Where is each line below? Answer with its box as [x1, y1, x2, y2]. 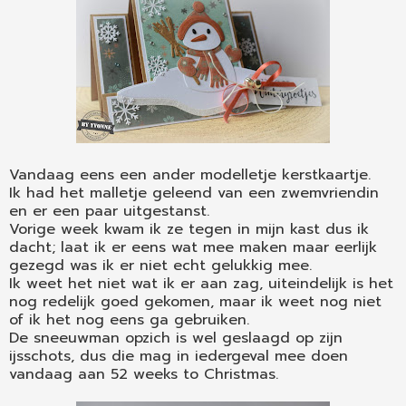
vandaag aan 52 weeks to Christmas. [9, 363, 278, 386]
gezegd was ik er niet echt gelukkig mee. [9, 255, 312, 277]
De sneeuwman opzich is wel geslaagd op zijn [9, 327, 343, 350]
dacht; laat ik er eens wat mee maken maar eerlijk [9, 237, 377, 259]
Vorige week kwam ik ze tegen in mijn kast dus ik [9, 218, 369, 241]
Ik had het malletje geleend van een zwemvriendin [9, 182, 379, 205]
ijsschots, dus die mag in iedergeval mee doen [9, 345, 348, 368]
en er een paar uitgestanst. [9, 200, 209, 223]
